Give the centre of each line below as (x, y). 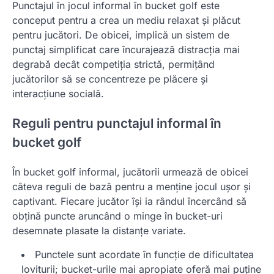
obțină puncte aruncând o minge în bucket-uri (117, 216)
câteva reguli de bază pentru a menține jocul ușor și (131, 187)
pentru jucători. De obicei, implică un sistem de (121, 35)
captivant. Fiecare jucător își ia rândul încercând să (129, 202)
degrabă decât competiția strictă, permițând (113, 65)
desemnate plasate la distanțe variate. (99, 231)
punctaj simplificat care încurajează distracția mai (126, 50)
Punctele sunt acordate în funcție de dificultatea (144, 255)
